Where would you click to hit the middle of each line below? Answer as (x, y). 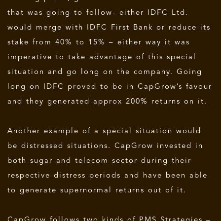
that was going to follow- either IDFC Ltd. (98, 13)
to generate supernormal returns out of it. (97, 190)
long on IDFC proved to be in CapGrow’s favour (110, 87)
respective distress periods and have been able (108, 176)
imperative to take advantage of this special (102, 57)
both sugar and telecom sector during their (99, 161)
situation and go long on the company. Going (105, 72)
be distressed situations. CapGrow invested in (105, 146)
